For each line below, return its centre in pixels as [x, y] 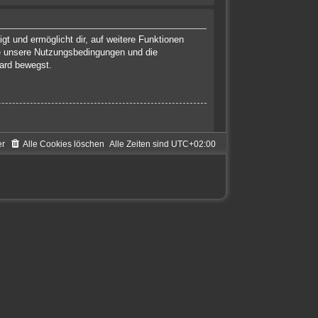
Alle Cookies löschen [63, 144]
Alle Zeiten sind [140, 144]
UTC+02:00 [193, 144]
